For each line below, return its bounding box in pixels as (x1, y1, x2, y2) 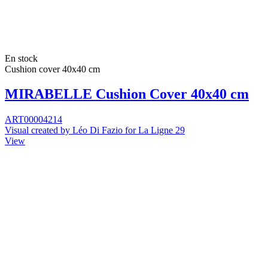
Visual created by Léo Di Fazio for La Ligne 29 (5, 125, 185, 136)
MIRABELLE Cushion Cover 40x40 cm (5, 86, 249, 102)
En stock (5, 53, 38, 63)
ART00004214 (5, 114, 62, 125)
